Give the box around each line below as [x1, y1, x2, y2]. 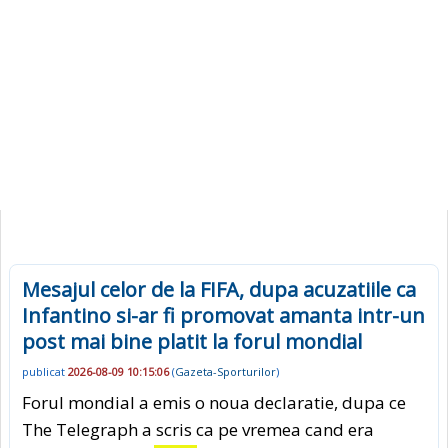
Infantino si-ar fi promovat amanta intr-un [22, 302, 425, 329]
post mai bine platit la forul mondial [22, 328, 362, 355]
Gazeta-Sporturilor [175, 364, 276, 380]
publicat [22, 364, 68, 380]
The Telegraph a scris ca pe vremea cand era [22, 417, 374, 441]
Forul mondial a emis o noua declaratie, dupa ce [22, 390, 406, 414]
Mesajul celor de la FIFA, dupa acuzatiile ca [22, 276, 416, 303]
